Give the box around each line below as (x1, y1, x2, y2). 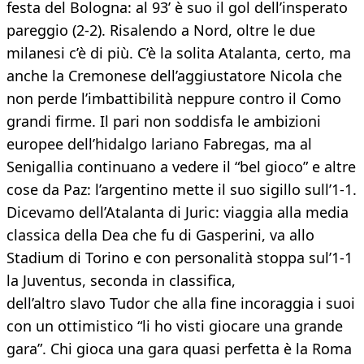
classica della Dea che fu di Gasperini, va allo (6, 225, 314, 245)
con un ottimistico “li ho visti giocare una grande (6, 316, 343, 336)
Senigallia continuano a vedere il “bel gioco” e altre (6, 157, 356, 177)
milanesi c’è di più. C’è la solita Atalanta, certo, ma (6, 43, 351, 63)
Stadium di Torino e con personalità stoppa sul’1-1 (6, 248, 353, 268)
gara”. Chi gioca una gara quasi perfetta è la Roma (6, 339, 352, 359)
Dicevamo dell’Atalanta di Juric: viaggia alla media (6, 202, 349, 223)
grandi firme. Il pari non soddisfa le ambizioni (6, 111, 321, 132)
